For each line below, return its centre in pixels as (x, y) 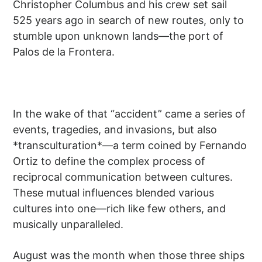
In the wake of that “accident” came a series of (130, 113)
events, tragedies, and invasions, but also (115, 129)
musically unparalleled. (68, 224)
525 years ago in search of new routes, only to (129, 20)
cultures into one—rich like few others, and (120, 208)
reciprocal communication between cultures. (123, 177)
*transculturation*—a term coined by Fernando (130, 145)
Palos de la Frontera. (64, 51)
